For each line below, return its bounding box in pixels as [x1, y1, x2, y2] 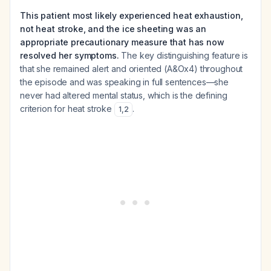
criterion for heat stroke [20, 103, 114, 114]
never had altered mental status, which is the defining [20, 90, 227, 100]
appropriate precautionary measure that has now [20, 37, 224, 47]
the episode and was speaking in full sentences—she [20, 77, 229, 87]
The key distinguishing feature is [119, 50, 249, 60]
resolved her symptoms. [20, 50, 119, 60]
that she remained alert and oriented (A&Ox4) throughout [20, 64, 243, 74]
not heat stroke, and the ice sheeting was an [20, 24, 206, 34]
